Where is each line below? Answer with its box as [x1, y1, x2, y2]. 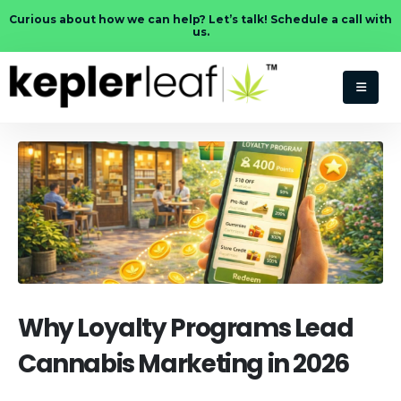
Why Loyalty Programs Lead [18, 311, 354, 346]
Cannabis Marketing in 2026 [18, 346, 349, 382]
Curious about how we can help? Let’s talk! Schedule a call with [9, 13, 392, 26]
